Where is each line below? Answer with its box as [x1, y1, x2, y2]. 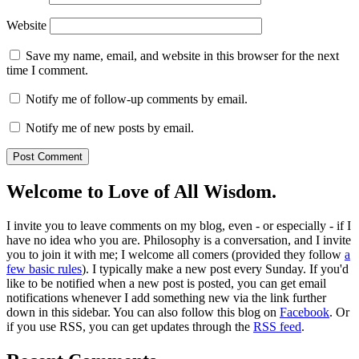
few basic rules [6, 262, 82, 276]
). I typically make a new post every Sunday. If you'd [82, 262, 349, 276]
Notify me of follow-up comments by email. [26, 92, 248, 107]
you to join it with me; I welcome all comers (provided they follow [6, 248, 345, 262]
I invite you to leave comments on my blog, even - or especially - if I [6, 219, 351, 233]
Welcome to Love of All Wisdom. [6, 181, 276, 203]
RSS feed [253, 320, 301, 334]
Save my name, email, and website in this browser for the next [26, 49, 339, 63]
